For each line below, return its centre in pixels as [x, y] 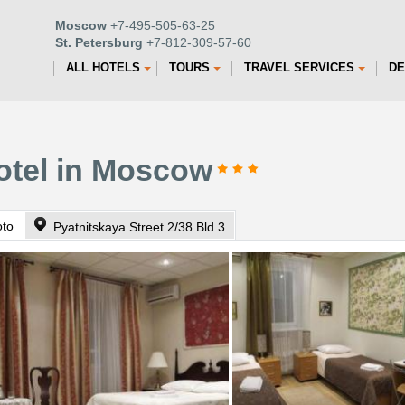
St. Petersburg [99, 42]
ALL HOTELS [103, 67]
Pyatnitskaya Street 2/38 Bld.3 [139, 227]
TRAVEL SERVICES [299, 67]
